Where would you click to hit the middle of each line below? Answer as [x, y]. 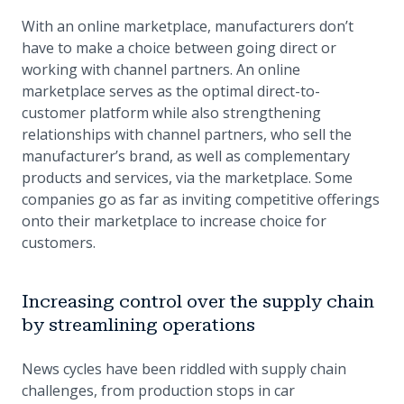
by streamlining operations [138, 325]
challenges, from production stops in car [158, 391]
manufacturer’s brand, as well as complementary [186, 156]
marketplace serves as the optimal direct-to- [171, 92]
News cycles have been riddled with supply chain [184, 369]
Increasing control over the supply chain [198, 302]
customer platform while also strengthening [171, 113]
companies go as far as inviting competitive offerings [201, 200]
